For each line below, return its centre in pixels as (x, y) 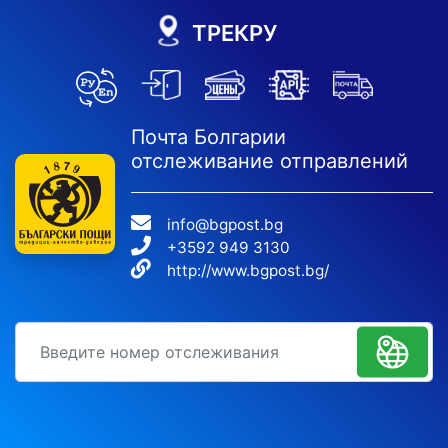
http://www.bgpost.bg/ (248, 271)
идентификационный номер (154, 336)
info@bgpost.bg (225, 225)
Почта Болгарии (208, 137)
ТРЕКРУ (234, 33)
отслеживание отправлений (269, 161)
